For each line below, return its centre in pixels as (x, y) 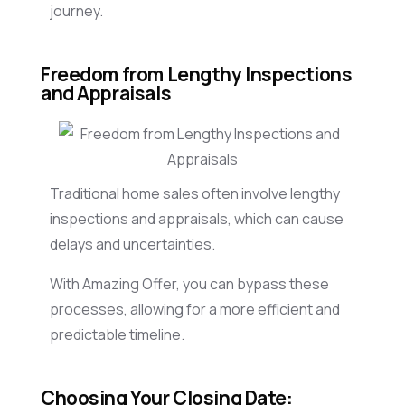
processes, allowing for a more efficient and (195, 310)
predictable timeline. (118, 335)
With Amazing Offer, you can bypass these (189, 284)
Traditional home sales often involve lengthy (195, 194)
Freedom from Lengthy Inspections (197, 75)
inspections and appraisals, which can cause (197, 219)
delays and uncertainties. (135, 245)
